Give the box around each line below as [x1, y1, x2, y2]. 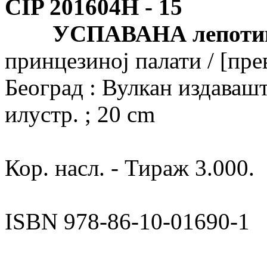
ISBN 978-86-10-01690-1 [5, 208, 250, 234]
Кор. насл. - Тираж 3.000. [5, 154, 254, 181]
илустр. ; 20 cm [5, 101, 155, 127]
